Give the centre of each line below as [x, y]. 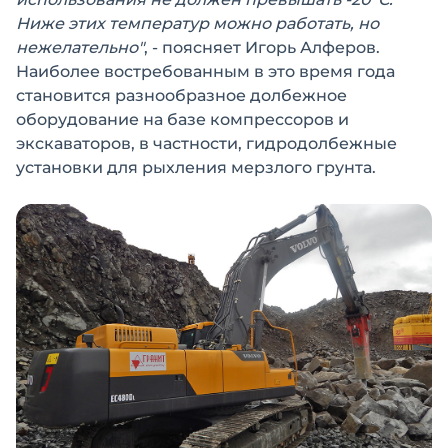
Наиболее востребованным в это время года [205, 71]
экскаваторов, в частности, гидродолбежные [206, 143]
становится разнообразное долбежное [181, 95]
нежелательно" [80, 47]
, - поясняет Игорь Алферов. [262, 47]
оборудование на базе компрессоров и [182, 119]
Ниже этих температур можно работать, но [197, 23]
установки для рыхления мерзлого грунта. [196, 167]
